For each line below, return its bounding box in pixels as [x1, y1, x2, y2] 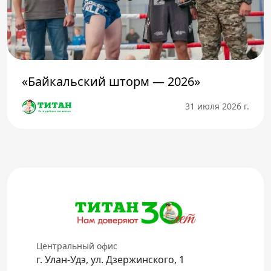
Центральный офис [36, 240, 117, 252]
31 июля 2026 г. [185, 100, 249, 112]
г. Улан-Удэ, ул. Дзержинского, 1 [36, 253, 184, 266]
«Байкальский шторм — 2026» [22, 73, 200, 90]
